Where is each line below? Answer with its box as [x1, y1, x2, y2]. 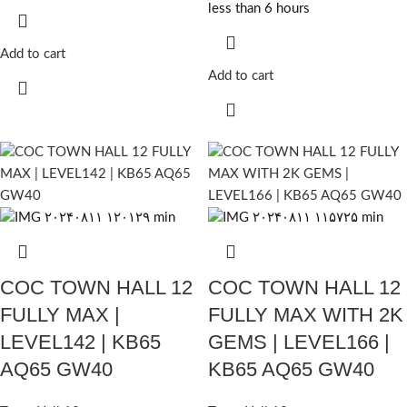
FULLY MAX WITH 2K [208, 303, 403, 327]
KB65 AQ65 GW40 [208, 358, 374, 382]
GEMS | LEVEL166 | [208, 331, 390, 354]
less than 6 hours [208, 2, 310, 16]
